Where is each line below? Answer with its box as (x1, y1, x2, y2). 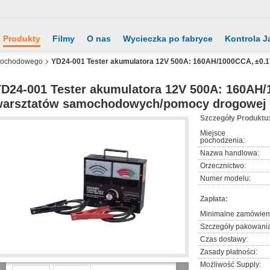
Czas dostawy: (200, 235, 248, 243)
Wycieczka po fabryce (123, 34, 213, 43)
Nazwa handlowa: (200, 149, 259, 157)
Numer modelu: (200, 174, 251, 183)
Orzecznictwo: (200, 162, 246, 170)
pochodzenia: (200, 136, 245, 145)
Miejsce (200, 129, 225, 137)
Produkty (3, 34, 40, 43)
